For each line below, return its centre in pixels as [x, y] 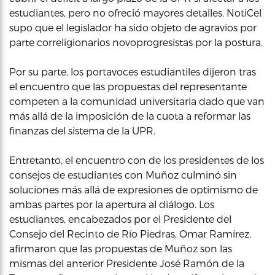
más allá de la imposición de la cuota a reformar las [130, 115]
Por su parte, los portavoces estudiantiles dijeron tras [133, 71]
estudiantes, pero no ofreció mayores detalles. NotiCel [135, 12]
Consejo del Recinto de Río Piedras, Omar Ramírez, [130, 233]
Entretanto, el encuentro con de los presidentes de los [137, 160]
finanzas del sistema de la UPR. [82, 130]
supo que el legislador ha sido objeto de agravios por [133, 27]
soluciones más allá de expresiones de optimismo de [134, 189]
